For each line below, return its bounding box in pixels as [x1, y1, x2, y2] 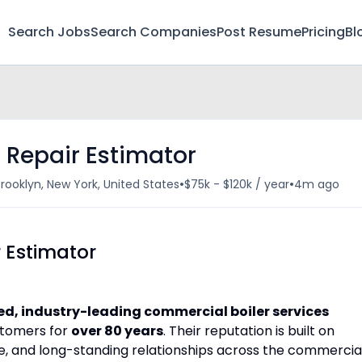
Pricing [301, 23, 345, 41]
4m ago [294, 175, 339, 192]
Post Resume [217, 23, 301, 41]
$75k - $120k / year [184, 175, 289, 192]
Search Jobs [8, 23, 90, 41]
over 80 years [71, 322, 163, 340]
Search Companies [90, 23, 217, 41]
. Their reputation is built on [163, 322, 335, 340]
